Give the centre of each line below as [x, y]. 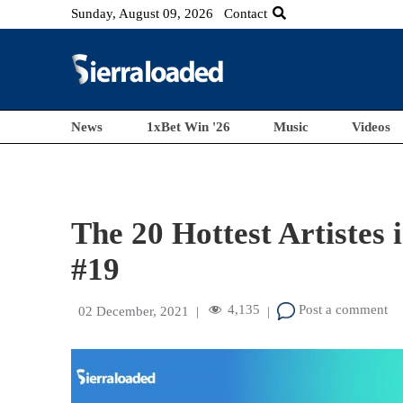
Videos [372, 127]
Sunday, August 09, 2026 [143, 13]
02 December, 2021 [134, 311]
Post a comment [342, 310]
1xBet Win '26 [188, 127]
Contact [246, 13]
